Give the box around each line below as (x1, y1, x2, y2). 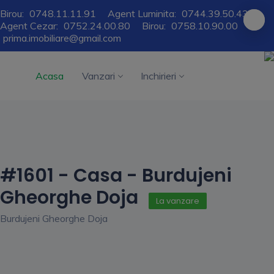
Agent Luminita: (108, 7, 179, 20)
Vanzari (82, 70, 115, 82)
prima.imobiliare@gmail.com (3, 32, 121, 44)
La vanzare (156, 194, 199, 207)
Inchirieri (141, 70, 176, 82)
